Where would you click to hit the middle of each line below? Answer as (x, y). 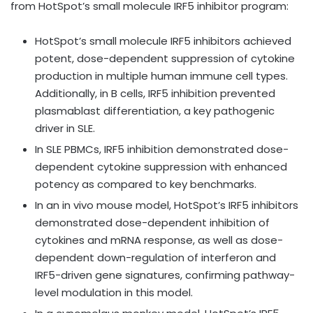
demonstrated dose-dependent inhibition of (152, 222)
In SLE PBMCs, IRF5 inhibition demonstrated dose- (162, 149)
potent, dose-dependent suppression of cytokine (165, 58)
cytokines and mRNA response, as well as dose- (159, 240)
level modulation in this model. (114, 292)
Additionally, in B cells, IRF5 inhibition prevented (155, 93)
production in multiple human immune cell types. (161, 75)
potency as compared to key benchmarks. (146, 184)
